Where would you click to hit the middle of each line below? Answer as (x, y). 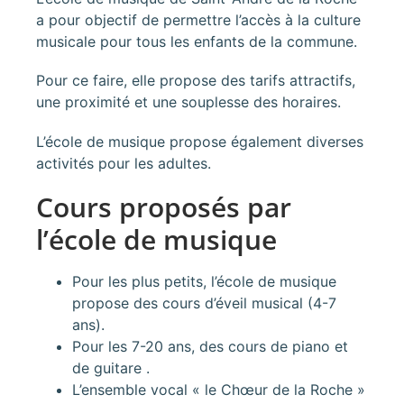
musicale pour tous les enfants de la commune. (197, 42)
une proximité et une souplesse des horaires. (188, 102)
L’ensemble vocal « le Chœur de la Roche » (219, 389)
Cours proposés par (164, 207)
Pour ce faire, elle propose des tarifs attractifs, (196, 81)
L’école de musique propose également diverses (200, 141)
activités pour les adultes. (124, 163)
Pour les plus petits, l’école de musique (204, 281)
